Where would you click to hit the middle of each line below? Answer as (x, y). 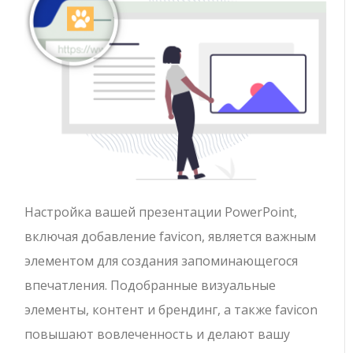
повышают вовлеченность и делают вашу (158, 334)
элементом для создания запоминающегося (162, 260)
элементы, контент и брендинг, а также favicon (171, 309)
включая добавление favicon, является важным (171, 236)
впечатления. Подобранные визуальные (150, 285)
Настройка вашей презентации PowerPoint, (161, 212)
